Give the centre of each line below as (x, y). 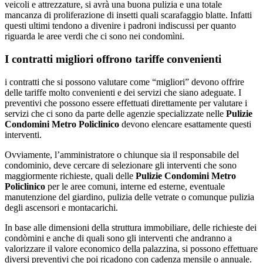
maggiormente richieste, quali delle (70, 176)
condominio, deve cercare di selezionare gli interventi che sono (121, 165)
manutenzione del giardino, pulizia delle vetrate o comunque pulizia (129, 197)
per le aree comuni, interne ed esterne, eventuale (136, 186)
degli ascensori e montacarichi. (61, 207)
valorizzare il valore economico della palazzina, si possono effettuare (131, 248)
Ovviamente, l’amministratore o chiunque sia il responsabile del (122, 154)
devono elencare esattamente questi (186, 124)
